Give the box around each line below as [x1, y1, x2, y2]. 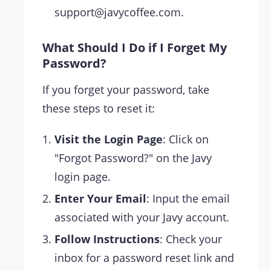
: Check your [160, 231, 222, 246]
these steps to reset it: [42, 100, 155, 116]
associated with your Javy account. [54, 209, 229, 224]
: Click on [163, 131, 209, 146]
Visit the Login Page [54, 131, 163, 146]
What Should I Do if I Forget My [42, 39, 227, 56]
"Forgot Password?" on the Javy [54, 150, 212, 165]
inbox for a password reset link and [54, 250, 234, 265]
